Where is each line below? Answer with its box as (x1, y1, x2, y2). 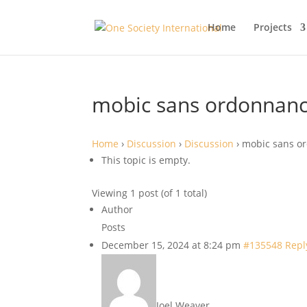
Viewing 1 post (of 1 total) (92, 186, 208, 199)
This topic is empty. (101, 153, 191, 167)
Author (101, 203, 134, 216)
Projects (253, 21, 292, 34)
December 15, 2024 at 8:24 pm (101, 238, 241, 251)
